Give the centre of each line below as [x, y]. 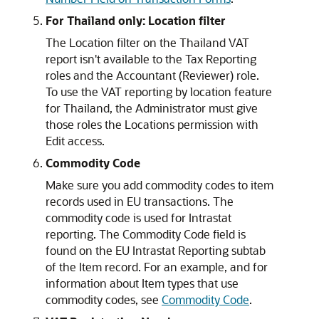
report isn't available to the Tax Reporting [151, 59]
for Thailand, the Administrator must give [152, 108]
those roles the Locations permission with [152, 124]
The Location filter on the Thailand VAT [147, 42]
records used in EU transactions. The [140, 201]
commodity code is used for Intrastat [138, 218]
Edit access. [75, 141]
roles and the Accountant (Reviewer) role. [152, 75]
